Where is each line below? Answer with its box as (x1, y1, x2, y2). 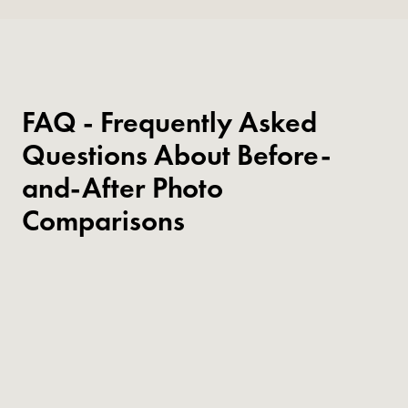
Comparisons (22, 201, 185, 240)
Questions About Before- (22, 136, 331, 174)
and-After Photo (22, 168, 223, 207)
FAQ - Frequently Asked (22, 103, 317, 141)
